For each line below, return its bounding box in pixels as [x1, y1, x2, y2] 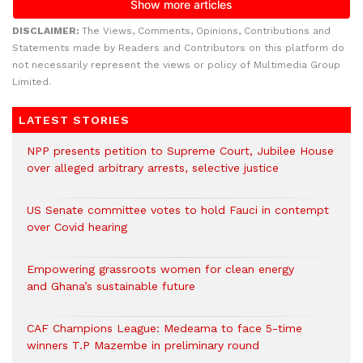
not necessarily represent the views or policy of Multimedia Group [12, 59, 340, 70]
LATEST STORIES [19, 113, 130, 126]
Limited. [12, 76, 51, 88]
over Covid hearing [27, 220, 127, 233]
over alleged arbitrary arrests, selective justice [27, 161, 279, 174]
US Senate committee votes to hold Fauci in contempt [27, 203, 329, 216]
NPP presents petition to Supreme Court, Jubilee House [27, 144, 334, 157]
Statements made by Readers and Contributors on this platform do [12, 42, 344, 53]
